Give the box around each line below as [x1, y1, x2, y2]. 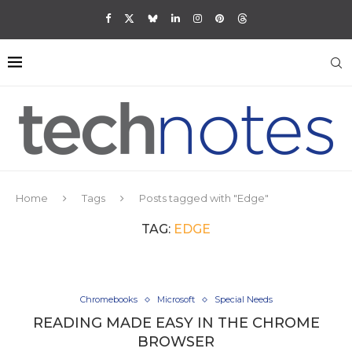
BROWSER [137, 333, 214, 350]
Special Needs [214, 294, 273, 305]
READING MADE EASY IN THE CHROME [32, 314, 320, 332]
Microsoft [156, 294, 195, 305]
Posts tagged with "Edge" [139, 192, 269, 204]
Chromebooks [79, 294, 137, 305]
